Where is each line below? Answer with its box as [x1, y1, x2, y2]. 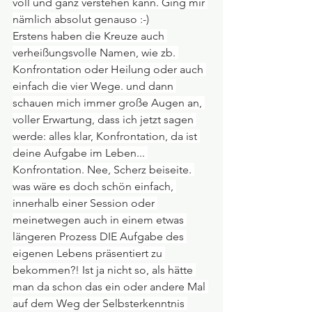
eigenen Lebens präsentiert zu [13, 246, 165, 260]
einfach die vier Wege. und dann [13, 79, 176, 93]
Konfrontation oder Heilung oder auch [13, 62, 206, 76]
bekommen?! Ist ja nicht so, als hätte [13, 263, 196, 276]
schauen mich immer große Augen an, [13, 95, 205, 109]
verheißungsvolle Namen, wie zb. [13, 45, 178, 59]
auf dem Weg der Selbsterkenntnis [13, 296, 187, 310]
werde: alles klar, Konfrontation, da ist [13, 129, 200, 143]
